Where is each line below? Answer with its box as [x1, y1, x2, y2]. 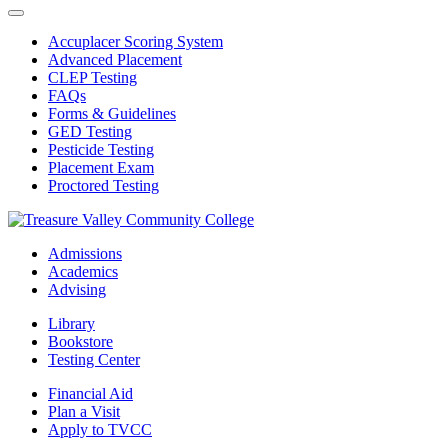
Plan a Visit [48, 403, 120, 421]
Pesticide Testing [48, 141, 154, 159]
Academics [48, 263, 118, 281]
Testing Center [48, 351, 140, 369]
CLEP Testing [48, 69, 137, 87]
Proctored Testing [48, 177, 159, 195]
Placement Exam [48, 159, 154, 177]
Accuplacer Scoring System [48, 33, 223, 51]
